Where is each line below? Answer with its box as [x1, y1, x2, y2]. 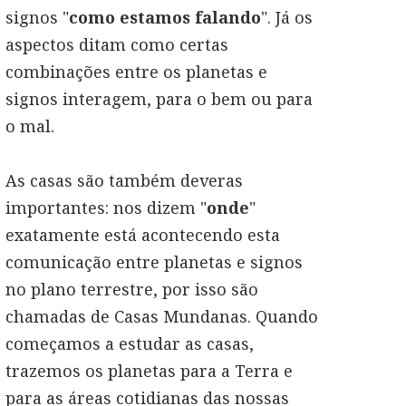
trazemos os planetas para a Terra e [5, 360, 293, 382]
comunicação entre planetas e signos [5, 251, 303, 273]
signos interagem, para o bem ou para [5, 88, 313, 110]
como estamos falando [69, 6, 261, 28]
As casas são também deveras [5, 169, 243, 191]
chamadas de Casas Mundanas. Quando [5, 305, 318, 327]
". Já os [261, 6, 313, 28]
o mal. [5, 115, 54, 137]
